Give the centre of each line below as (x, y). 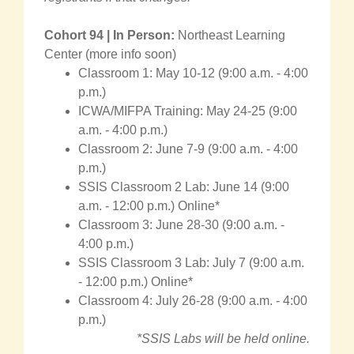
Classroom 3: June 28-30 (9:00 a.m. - (181, 224)
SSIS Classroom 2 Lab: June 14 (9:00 (184, 186)
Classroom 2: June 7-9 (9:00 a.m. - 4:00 (188, 149)
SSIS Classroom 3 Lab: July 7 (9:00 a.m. (191, 262)
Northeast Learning (232, 35)
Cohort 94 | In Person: (111, 35)
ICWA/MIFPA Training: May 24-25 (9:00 (188, 111)
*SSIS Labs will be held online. (223, 338)
